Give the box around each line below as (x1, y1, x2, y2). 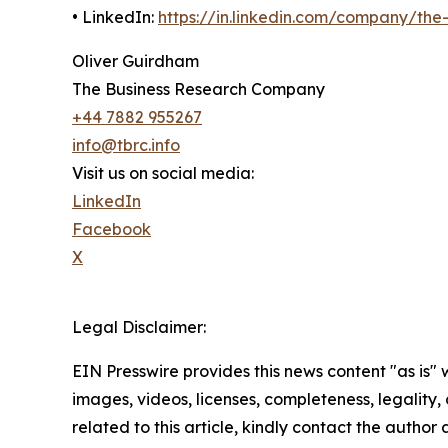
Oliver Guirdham (72, 51, 199, 72)
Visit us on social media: (72, 163, 254, 184)
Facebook (72, 219, 151, 240)
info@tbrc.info (72, 135, 180, 156)
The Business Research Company (72, 79, 325, 100)
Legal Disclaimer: (72, 317, 206, 338)
